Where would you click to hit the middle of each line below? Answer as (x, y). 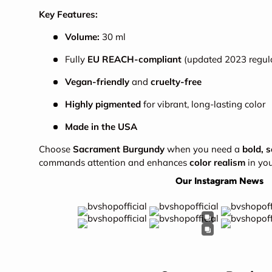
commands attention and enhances (114, 163)
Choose (56, 149)
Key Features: (68, 15)
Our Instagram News (220, 181)
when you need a (203, 149)
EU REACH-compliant (134, 59)
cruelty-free (176, 82)
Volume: (82, 37)
